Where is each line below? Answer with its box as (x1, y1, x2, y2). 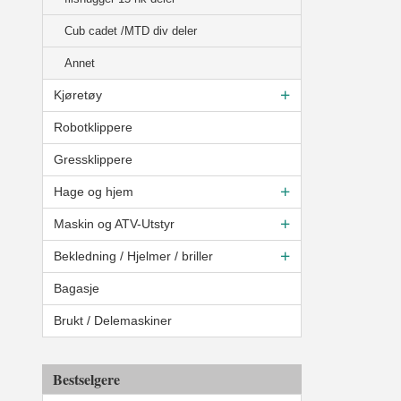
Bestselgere (53, 368, 120, 389)
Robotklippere (54, 120, 132, 135)
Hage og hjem (54, 184, 133, 200)
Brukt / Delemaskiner (54, 313, 172, 328)
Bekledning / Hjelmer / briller (54, 249, 213, 264)
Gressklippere (54, 152, 132, 167)
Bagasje (54, 281, 99, 296)
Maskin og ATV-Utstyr (54, 217, 175, 232)
